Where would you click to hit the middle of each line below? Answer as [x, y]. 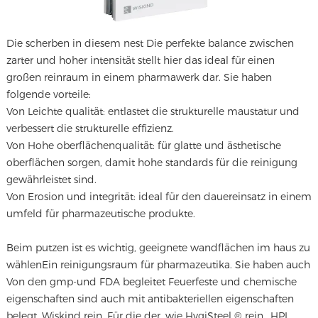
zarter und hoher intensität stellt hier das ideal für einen [140, 60]
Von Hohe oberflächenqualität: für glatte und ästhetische [143, 145]
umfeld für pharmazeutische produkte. [100, 213]
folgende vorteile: [48, 94]
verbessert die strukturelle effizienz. [90, 128]
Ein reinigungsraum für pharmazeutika [136, 264]
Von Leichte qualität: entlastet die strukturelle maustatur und [153, 111]
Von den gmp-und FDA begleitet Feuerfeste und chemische [151, 281]
